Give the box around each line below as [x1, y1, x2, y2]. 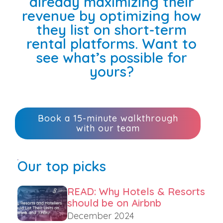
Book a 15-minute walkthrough [37, 112, 178, 124]
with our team [76, 122, 140, 134]
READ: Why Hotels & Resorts [67, 185, 205, 198]
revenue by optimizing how [22, 7, 201, 25]
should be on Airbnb [67, 197, 161, 210]
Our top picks [17, 157, 106, 175]
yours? [89, 63, 134, 81]
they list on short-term [36, 21, 187, 39]
